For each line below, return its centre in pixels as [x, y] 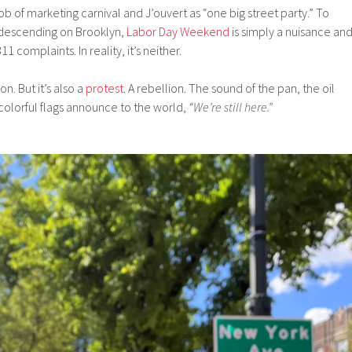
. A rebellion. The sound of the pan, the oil [229, 88]
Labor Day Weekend [177, 31]
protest [104, 88]
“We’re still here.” [231, 106]
